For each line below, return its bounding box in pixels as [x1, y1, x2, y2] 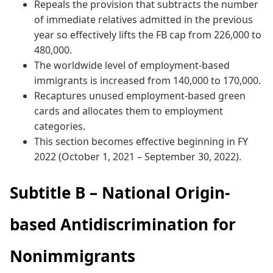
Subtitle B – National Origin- [10, 181, 230, 204]
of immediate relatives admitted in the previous [34, 12, 253, 26]
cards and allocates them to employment [34, 104, 223, 118]
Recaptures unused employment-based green [34, 88, 246, 102]
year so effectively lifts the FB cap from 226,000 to [34, 27, 261, 41]
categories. [34, 119, 85, 133]
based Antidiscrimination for [10, 213, 236, 235]
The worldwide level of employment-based [34, 58, 230, 72]
